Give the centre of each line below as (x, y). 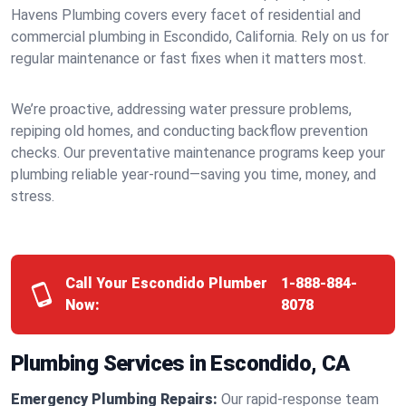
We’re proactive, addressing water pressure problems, (181, 109)
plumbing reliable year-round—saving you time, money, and (193, 174)
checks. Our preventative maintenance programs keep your (198, 153)
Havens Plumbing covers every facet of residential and (186, 15)
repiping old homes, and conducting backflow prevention (189, 131)
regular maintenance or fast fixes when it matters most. (188, 58)
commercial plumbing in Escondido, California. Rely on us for (200, 37)
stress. (33, 196)
